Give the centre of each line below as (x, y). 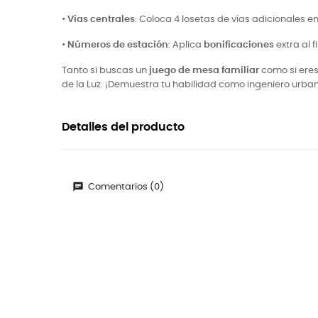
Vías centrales (101, 20)
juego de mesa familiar (204, 71)
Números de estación (118, 45)
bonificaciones (239, 45)
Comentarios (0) (125, 187)
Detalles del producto (123, 127)
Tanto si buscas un (105, 71)
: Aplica (186, 45)
